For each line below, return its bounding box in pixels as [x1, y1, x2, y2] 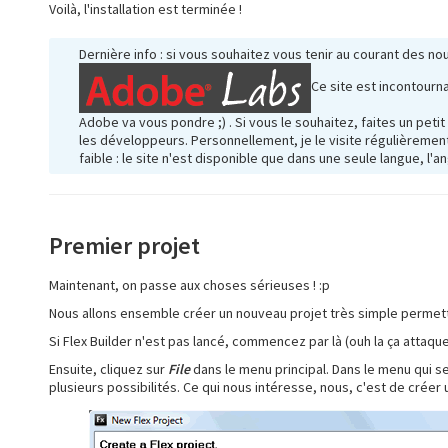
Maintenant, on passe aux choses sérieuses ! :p [49, 276, 330, 294]
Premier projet [49, 231, 200, 260]
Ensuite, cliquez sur [49, 360, 168, 378]
